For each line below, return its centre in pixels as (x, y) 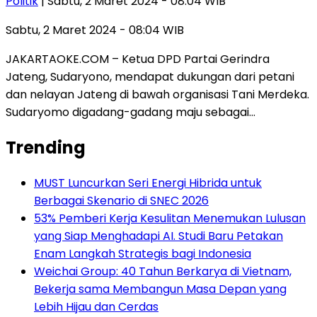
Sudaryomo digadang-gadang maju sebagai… (131, 113)
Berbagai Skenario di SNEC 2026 (121, 201)
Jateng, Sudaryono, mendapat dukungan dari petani (150, 77)
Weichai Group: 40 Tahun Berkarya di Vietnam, (163, 272)
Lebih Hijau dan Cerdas (96, 307)
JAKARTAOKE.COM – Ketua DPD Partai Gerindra (138, 59)
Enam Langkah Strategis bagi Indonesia (143, 254)
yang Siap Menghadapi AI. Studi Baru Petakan (158, 236)
